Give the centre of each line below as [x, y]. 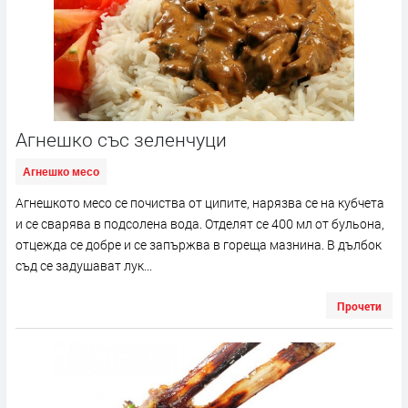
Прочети [359, 306]
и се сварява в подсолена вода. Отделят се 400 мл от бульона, [200, 223]
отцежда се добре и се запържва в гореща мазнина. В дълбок [199, 244]
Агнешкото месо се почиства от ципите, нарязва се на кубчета [200, 202]
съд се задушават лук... [84, 265]
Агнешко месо [61, 172]
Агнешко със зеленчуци [121, 139]
